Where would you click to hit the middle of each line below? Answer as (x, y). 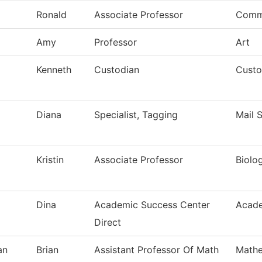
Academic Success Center (152, 205)
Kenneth (54, 70)
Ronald (51, 15)
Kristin (50, 160)
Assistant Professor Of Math (156, 250)
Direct (108, 223)
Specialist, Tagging (136, 115)
